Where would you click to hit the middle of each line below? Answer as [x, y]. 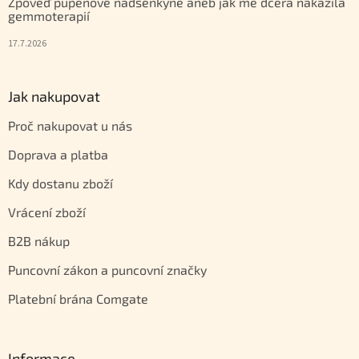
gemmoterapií [49, 16]
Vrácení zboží [47, 212]
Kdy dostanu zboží [61, 184]
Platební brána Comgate [78, 299]
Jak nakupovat [54, 97]
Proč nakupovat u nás [70, 126]
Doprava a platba [58, 155]
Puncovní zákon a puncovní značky [107, 270]
